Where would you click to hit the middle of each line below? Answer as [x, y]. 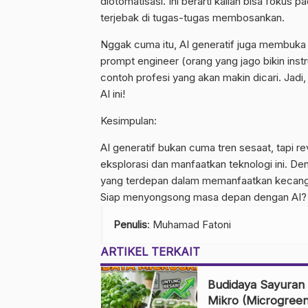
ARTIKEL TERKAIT [150, 252]
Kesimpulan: [129, 121]
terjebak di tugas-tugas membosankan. [192, 18]
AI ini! [113, 94]
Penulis [130, 224]
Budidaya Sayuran [256, 285]
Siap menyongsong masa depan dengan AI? [203, 197]
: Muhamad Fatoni [189, 224]
